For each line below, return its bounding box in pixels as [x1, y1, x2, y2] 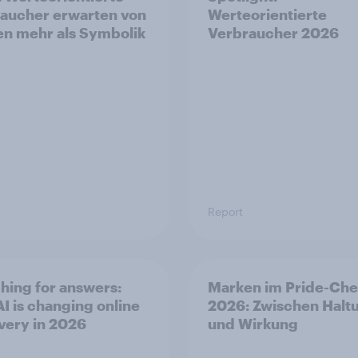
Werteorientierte [208, 6, 327, 24]
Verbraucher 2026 [208, 24, 339, 42]
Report [208, 205, 243, 219]
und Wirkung [208, 315, 298, 333]
